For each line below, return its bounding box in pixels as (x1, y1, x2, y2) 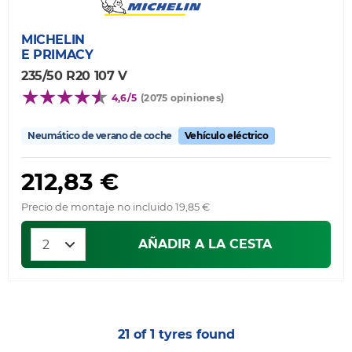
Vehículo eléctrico (184, 130, 269, 142)
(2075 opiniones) (141, 92, 225, 104)
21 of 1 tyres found (117, 327, 235, 343)
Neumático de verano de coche (27, 130, 172, 142)
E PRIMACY (21, 47, 93, 63)
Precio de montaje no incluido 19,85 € (21, 201, 210, 214)
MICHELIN (21, 32, 85, 48)
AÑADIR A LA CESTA (138, 236, 272, 252)
